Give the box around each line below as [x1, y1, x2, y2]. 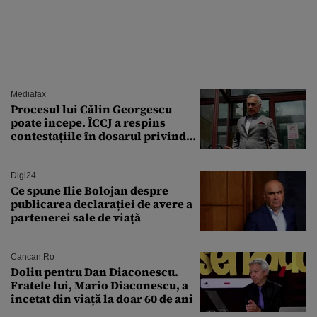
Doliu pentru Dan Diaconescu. [11, 263, 178, 279]
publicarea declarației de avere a [11, 195, 192, 212]
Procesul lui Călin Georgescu [11, 100, 172, 117]
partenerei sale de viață [11, 209, 141, 225]
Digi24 [11, 170, 36, 180]
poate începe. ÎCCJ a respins [11, 114, 166, 130]
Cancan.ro [11, 251, 54, 262]
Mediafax [11, 88, 46, 99]
